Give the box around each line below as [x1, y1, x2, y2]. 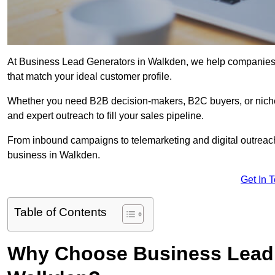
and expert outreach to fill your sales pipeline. [7, 110, 204, 122]
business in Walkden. [7, 150, 100, 161]
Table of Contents [14, 206, 107, 219]
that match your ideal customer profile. [7, 71, 172, 82]
